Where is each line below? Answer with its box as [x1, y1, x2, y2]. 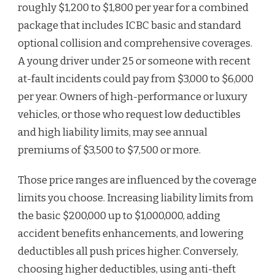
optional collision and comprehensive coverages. [18, 36, 252, 50]
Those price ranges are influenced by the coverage [18, 173, 257, 187]
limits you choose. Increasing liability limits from [18, 191, 254, 204]
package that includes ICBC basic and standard [18, 18, 241, 32]
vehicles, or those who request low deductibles [18, 107, 241, 121]
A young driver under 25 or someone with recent [18, 54, 250, 68]
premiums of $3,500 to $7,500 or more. [18, 143, 201, 157]
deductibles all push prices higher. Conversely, [18, 244, 238, 258]
